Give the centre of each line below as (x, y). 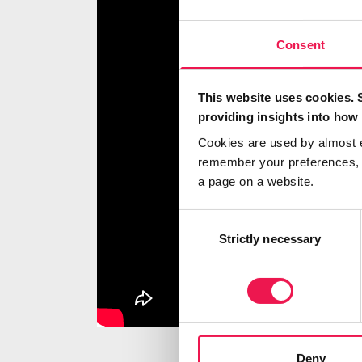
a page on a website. (257, 181)
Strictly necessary (270, 238)
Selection (203, 238)
